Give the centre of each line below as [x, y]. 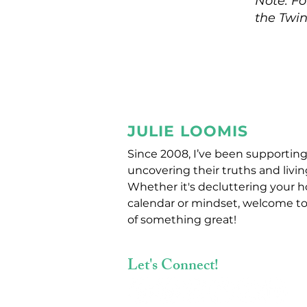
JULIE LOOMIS [188, 131]
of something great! [182, 220]
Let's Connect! [173, 267]
